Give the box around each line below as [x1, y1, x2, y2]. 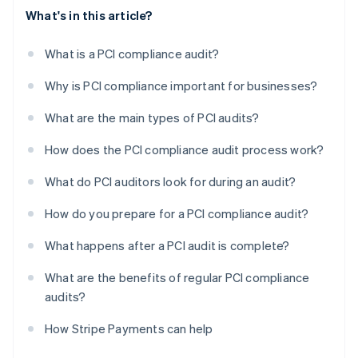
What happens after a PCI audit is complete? [45, 237, 290, 254]
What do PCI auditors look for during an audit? [45, 173, 296, 190]
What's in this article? [26, 7, 153, 24]
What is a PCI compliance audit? [45, 46, 220, 62]
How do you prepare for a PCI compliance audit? [45, 205, 309, 222]
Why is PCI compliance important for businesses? [45, 78, 318, 94]
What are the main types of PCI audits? [45, 109, 260, 126]
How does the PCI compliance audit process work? [45, 141, 324, 158]
